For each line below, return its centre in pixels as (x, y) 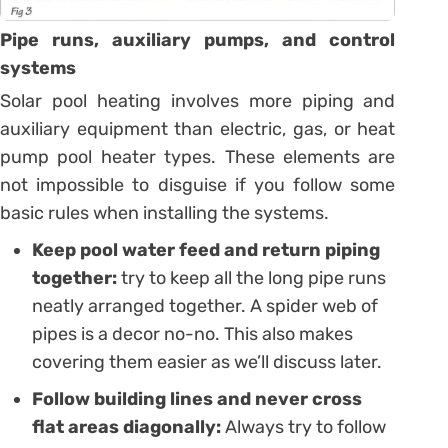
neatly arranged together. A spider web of (205, 305)
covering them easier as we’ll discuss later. (207, 361)
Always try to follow (303, 426)
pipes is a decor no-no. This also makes (192, 333)
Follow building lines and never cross (197, 398)
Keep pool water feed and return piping (206, 249)
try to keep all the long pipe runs (251, 277)
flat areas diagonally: (126, 426)
